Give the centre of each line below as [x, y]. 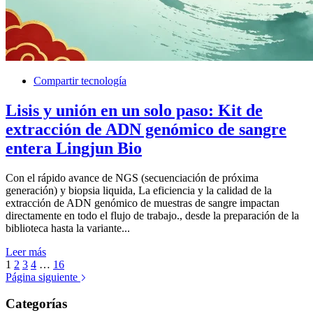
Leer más [26, 252]
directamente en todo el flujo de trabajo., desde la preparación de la [152, 215]
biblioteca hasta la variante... [68, 228]
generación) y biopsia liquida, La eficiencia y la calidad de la [139, 190]
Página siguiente [43, 277]
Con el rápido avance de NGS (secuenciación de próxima [132, 177]
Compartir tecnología [80, 80]
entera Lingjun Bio [74, 148]
